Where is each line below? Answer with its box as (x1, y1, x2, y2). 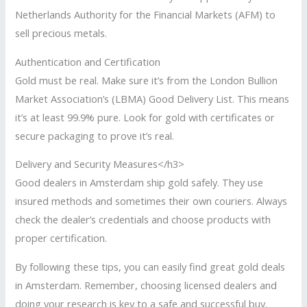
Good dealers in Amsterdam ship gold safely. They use (15, 175, 264, 190)
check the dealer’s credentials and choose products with (15, 212, 271, 227)
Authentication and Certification (15, 54, 161, 69)
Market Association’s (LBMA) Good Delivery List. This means (15, 91, 290, 106)
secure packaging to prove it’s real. (15, 128, 175, 143)
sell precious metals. (15, 26, 108, 40)
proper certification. (15, 231, 108, 245)
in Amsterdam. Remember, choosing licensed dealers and (15, 278, 278, 292)
